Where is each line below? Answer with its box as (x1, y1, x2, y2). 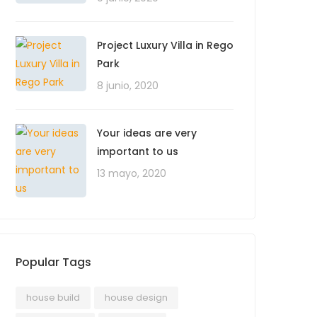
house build (26, 291, 80, 304)
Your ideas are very (97, 126, 197, 140)
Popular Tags (16, 254, 91, 270)
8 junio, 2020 (97, 79, 158, 93)
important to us (97, 144, 178, 158)
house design (105, 291, 168, 304)
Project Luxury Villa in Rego (97, 38, 234, 52)
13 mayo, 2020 (97, 166, 166, 180)
